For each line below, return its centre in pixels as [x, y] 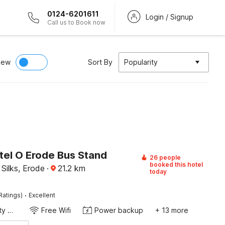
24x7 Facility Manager [10, 210]
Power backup [119, 210]
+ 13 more [172, 210]
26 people [165, 157]
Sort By [100, 62]
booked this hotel [176, 164]
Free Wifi [56, 210]
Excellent [42, 195]
